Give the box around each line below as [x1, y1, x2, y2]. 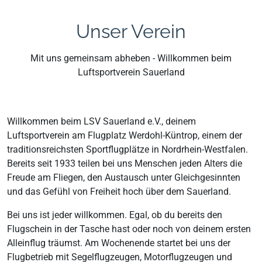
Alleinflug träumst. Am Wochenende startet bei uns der [7, 237, 230, 249]
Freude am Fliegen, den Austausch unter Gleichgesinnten [7, 171, 240, 183]
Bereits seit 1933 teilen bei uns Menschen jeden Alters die [7, 157, 242, 169]
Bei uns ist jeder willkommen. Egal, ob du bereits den [7, 209, 222, 220]
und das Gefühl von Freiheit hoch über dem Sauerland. [7, 185, 231, 197]
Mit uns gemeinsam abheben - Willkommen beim [30, 52, 232, 64]
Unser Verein [76, 20, 186, 42]
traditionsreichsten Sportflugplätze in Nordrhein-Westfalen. [7, 143, 248, 155]
